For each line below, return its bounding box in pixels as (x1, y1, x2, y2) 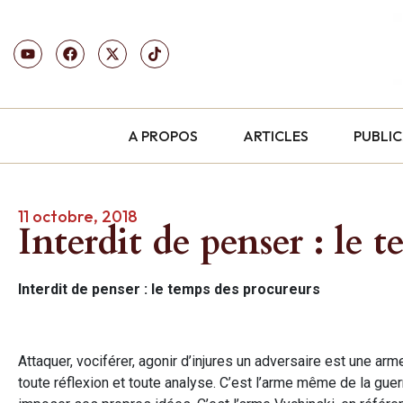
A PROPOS (128, 126, 199, 145)
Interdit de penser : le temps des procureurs (18, 280, 320, 298)
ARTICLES (243, 126, 309, 145)
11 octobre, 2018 (18, 205, 138, 227)
